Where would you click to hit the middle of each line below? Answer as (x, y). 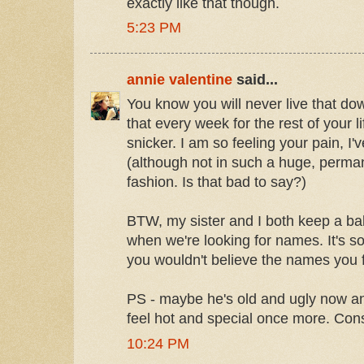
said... (255, 79)
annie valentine (180, 79)
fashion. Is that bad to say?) (217, 182)
